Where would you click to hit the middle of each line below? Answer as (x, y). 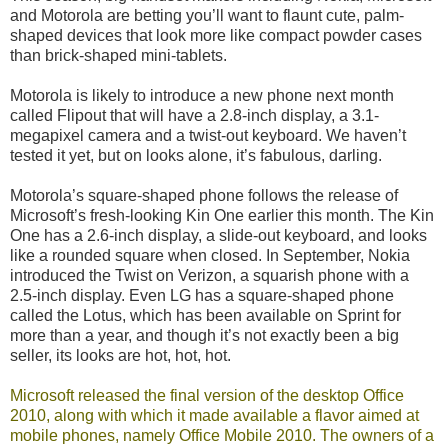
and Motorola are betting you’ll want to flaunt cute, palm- (207, 15)
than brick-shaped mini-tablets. (118, 55)
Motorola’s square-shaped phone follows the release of (204, 195)
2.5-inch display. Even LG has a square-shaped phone (202, 295)
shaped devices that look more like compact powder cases (216, 35)
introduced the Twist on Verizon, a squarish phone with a (209, 275)
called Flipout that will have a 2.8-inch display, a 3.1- (194, 115)
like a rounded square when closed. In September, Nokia (210, 255)
